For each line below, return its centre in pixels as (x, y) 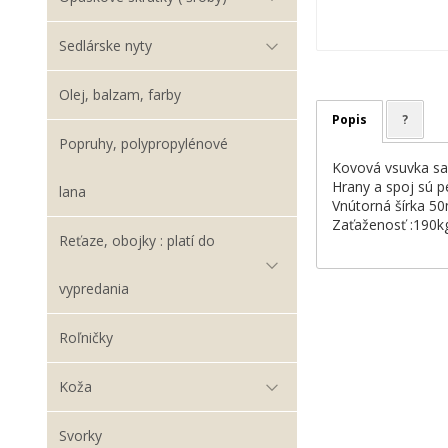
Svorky (80, 435)
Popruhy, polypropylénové (143, 143)
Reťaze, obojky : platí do (137, 240)
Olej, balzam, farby (120, 94)
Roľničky (86, 337)
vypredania (94, 288)
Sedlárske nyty (105, 45)
